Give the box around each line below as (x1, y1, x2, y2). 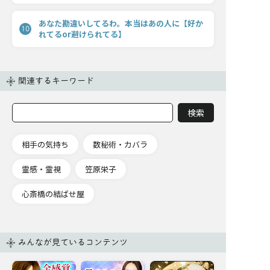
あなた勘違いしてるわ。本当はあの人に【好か (39, 17, 203, 29)
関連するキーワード (18, 75, 94, 86)
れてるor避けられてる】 (39, 28, 126, 40)
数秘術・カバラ (93, 138, 148, 150)
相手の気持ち (22, 138, 69, 150)
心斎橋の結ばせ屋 (22, 187, 84, 199)
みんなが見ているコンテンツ (18, 236, 128, 248)
